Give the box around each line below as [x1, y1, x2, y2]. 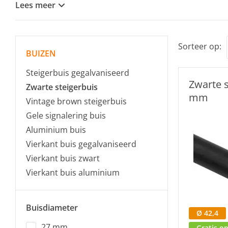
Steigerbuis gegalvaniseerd [26, 67, 129, 78]
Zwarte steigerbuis [26, 81, 98, 93]
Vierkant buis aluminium [26, 167, 120, 178]
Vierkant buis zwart [26, 153, 100, 164]
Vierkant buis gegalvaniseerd [26, 138, 136, 150]
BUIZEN [26, 48, 56, 59]
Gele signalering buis [26, 110, 106, 121]
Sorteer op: [178, 41, 221, 52]
